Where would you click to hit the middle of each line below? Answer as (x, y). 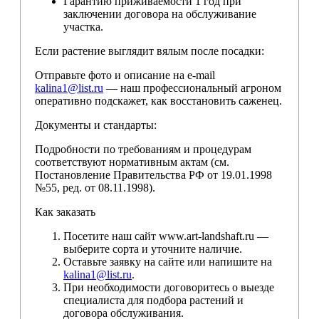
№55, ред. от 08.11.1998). (95, 187)
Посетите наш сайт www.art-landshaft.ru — (166, 236)
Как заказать (65, 211)
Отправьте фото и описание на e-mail (125, 75)
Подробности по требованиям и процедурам (143, 149)
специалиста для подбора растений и (153, 300)
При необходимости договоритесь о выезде (169, 287)
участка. (83, 26)
